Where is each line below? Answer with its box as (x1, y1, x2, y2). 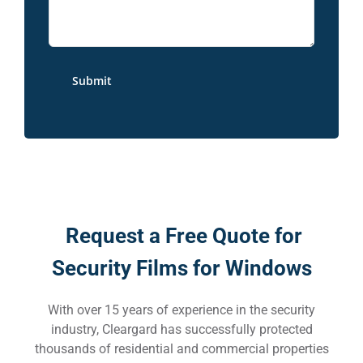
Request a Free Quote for (61, 223, 302, 248)
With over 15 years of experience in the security (48, 301, 315, 318)
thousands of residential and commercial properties (34, 340, 329, 357)
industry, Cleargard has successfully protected (50, 321, 313, 337)
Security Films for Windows (51, 255, 312, 280)
